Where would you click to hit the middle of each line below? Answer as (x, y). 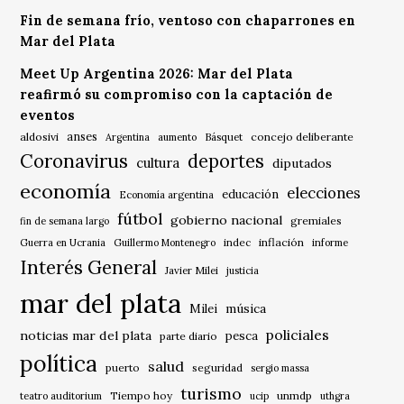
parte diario (189, 336)
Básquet (224, 137)
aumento (178, 138)
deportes (226, 162)
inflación (282, 243)
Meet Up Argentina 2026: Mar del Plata (157, 74)
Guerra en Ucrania (63, 243)
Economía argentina (167, 195)
